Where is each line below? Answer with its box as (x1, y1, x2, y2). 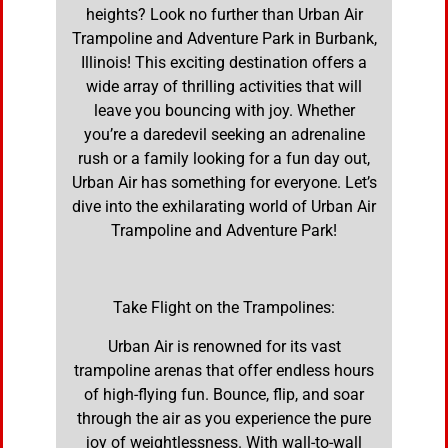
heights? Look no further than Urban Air (85, 5, 363, 25)
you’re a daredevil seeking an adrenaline (83, 125, 365, 145)
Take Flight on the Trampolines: (113, 298, 335, 318)
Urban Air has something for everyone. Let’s (71, 173, 377, 193)
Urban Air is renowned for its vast (107, 336, 341, 356)
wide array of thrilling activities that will (86, 77, 362, 97)
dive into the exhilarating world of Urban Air (72, 197, 376, 217)
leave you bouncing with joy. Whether (93, 101, 355, 121)
